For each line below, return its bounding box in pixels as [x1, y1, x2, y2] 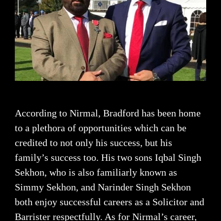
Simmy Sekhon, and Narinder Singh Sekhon [15, 182, 191, 193]
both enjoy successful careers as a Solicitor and [15, 196, 204, 208]
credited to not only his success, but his [15, 137, 172, 148]
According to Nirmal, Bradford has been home [15, 108, 201, 119]
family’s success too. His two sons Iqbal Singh [15, 152, 201, 163]
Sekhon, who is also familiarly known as [15, 167, 177, 178]
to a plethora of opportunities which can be [15, 122, 186, 134]
